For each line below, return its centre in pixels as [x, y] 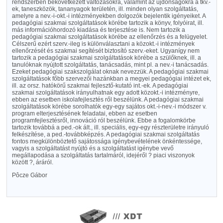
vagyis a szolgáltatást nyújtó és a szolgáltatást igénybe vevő [93, 148]
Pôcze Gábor [29, 175]
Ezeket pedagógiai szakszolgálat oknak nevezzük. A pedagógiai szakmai [110, 72]
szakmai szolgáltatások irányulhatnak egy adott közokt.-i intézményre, [106, 93]
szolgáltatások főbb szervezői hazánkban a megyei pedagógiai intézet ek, [111, 79]
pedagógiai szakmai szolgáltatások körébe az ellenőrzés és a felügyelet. [110, 37]
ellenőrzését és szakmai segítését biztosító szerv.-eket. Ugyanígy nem [106, 51]
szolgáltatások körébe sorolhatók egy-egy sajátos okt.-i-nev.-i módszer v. [109, 107]
